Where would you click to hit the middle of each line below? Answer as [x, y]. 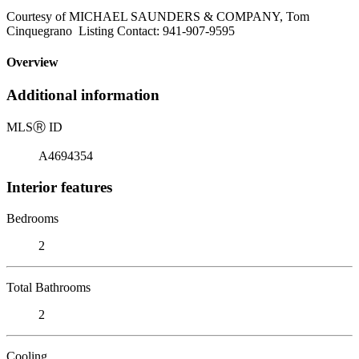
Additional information [83, 95]
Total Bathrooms [48, 287]
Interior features [59, 187]
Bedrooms [32, 218]
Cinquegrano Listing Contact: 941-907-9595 [121, 30]
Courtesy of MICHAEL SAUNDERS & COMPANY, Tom [158, 16]
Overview [32, 63]
